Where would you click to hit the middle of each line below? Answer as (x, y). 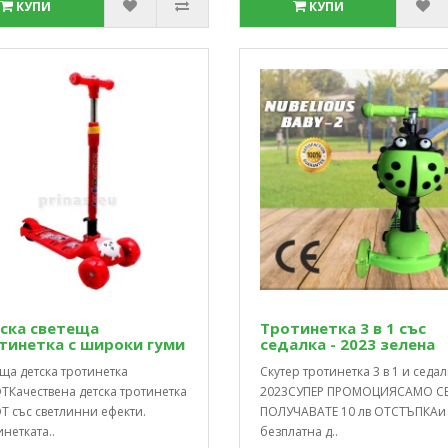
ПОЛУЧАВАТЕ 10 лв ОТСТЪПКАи (352, 411)
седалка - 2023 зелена (347, 343)
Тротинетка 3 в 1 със (342, 327)
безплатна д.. (298, 431)
